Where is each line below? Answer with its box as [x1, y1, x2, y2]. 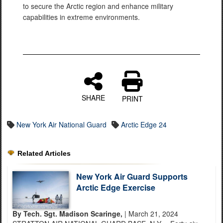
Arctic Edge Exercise [76, 182, 155, 193]
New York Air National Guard [16, 119, 107, 129]
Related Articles [17, 149, 71, 157]
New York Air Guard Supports [76, 171, 188, 182]
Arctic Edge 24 [121, 119, 167, 129]
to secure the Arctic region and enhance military [23, 1, 173, 11]
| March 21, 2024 [124, 209, 178, 219]
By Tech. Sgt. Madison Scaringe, [12, 209, 124, 219]
